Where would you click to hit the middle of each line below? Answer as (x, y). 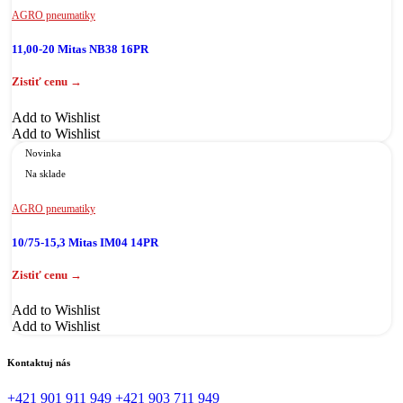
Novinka (43, 152)
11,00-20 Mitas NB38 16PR (80, 49)
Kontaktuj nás (39, 362)
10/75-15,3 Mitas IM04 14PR (85, 242)
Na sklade (45, 173)
